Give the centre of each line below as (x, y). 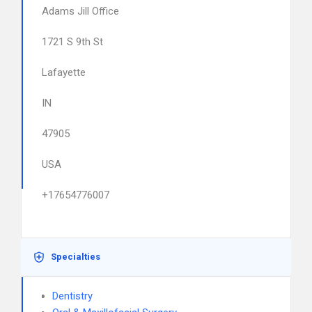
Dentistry (72, 296)
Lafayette (64, 72)
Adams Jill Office (80, 11)
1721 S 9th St (72, 42)
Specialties (76, 257)
